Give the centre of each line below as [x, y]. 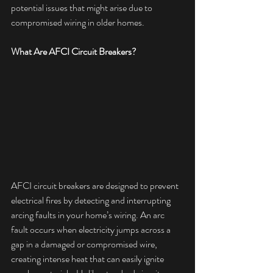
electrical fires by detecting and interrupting [92, 200]
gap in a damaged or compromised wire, [85, 244]
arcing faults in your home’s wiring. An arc [89, 215]
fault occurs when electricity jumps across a [92, 230]
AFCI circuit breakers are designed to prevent [96, 186]
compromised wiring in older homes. [78, 22]
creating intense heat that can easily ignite [88, 259]
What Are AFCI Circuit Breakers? [74, 51]
